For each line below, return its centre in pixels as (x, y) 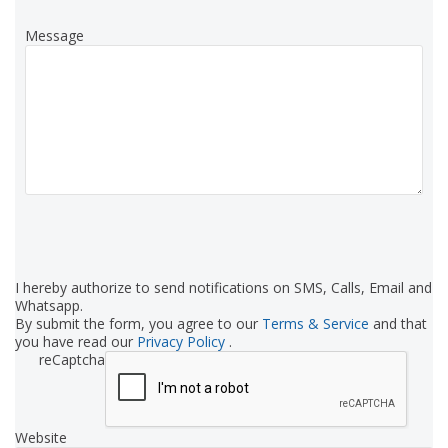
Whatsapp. (49, 305)
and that (400, 323)
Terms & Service (317, 323)
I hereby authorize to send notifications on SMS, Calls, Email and (223, 287)
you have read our (76, 341)
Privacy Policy (183, 341)
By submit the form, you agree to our (138, 323)
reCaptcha (72, 359)
